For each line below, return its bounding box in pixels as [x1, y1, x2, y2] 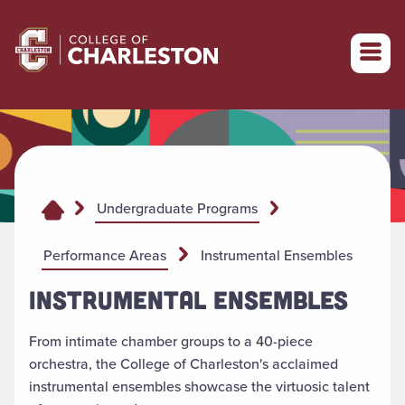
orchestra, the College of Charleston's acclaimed [29, 353, 338, 375]
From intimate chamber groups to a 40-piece [29, 331, 313, 353]
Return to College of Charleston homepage [14, 22, 288, 42]
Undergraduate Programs [96, 198, 258, 220]
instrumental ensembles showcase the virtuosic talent [29, 376, 370, 398]
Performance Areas [43, 244, 166, 266]
